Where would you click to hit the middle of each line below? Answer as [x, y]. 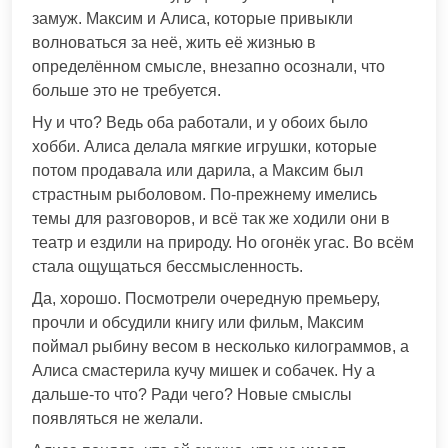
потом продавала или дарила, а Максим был [197, 170]
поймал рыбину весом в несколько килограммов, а [220, 346]
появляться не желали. [117, 418]
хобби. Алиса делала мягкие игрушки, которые [204, 146]
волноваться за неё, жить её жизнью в [174, 42]
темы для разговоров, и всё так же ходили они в [211, 218]
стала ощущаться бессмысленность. [167, 266]
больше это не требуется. [126, 90]
